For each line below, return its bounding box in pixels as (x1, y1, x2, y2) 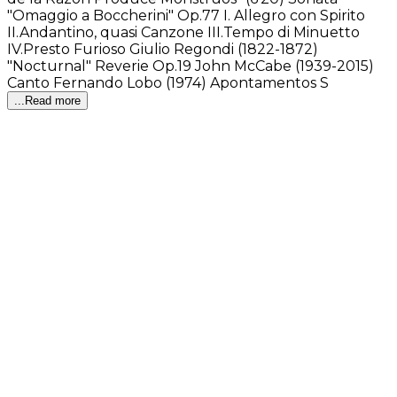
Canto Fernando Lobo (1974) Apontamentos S (7, 74, 329, 92)
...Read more (14, 94, 81, 108)
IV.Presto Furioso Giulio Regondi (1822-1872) (7, 41, 318, 58)
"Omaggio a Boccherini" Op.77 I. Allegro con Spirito (7, 7, 365, 25)
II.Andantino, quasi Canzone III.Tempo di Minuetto (7, 24, 360, 42)
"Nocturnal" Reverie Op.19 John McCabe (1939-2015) (7, 58, 374, 75)
